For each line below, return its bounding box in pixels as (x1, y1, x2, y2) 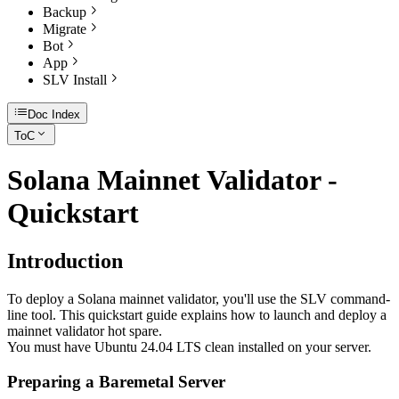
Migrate (43, 21, 86, 37)
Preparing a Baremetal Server (7, 371, 225, 391)
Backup (43, 4, 86, 20)
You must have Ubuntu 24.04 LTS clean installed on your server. (7, 338, 371, 354)
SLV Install (43, 72, 107, 87)
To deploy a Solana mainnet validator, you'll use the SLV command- (7, 290, 390, 306)
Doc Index (28, 108, 80, 121)
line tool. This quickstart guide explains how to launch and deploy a (7, 306, 387, 322)
